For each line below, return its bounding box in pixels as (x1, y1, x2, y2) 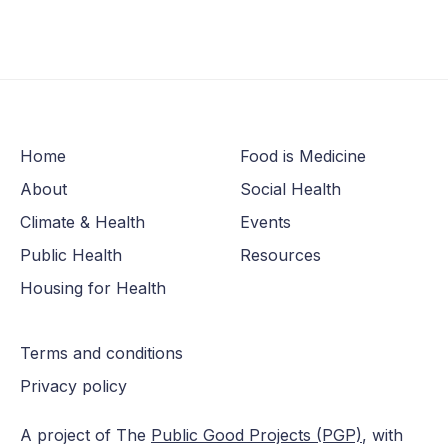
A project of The (20, 425, 151, 446)
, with (362, 425, 403, 446)
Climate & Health (20, 212, 145, 233)
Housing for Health (20, 278, 166, 299)
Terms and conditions (20, 343, 183, 364)
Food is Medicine (240, 146, 366, 167)
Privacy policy (20, 376, 127, 397)
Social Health (240, 179, 341, 200)
